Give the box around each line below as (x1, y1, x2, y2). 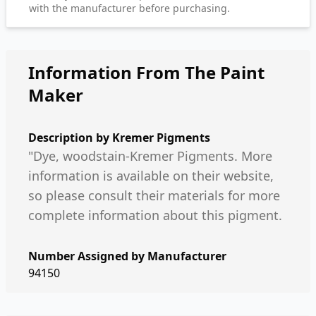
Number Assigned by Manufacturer (28, 248, 226, 264)
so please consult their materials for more (28, 187, 280, 204)
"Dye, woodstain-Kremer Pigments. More (28, 147, 272, 164)
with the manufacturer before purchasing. (29, 1, 230, 15)
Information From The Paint (28, 61, 265, 84)
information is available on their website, (28, 167, 274, 184)
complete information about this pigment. (28, 207, 282, 224)
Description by (28, 130, 112, 145)
